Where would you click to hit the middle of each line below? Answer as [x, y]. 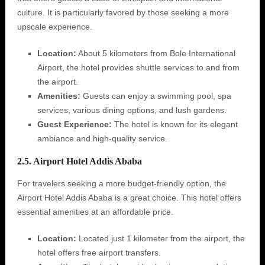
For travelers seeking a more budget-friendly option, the [121, 183]
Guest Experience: [74, 124]
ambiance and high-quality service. [102, 138]
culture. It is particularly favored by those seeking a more [123, 12]
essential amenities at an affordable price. [95, 212]
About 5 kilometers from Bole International [156, 53]
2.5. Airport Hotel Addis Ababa [79, 161]
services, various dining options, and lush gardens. [132, 110]
